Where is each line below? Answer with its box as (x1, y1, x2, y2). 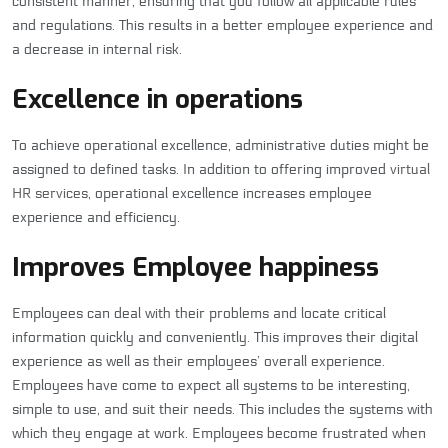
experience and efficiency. (12, 209, 180, 227)
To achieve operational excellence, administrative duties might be (12, 137, 429, 155)
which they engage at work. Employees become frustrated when (12, 425, 426, 443)
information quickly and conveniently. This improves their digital (12, 329, 418, 347)
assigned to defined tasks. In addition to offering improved (12, 161, 390, 179)
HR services (12, 185, 88, 203)
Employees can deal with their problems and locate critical (12, 305, 386, 323)
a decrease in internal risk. (12, 41, 182, 59)
